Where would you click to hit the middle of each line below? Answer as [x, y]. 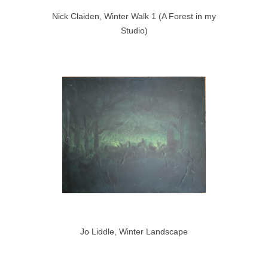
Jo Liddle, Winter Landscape [134, 231]
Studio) [134, 30]
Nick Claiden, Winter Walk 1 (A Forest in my [134, 16]
